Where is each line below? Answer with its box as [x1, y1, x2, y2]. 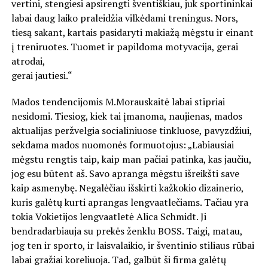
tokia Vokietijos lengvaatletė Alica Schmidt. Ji [11, 209, 206, 223]
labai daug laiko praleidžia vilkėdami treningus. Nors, [11, 11, 238, 25]
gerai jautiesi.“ [11, 68, 72, 82]
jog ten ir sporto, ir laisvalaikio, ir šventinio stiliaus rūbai [11, 238, 254, 252]
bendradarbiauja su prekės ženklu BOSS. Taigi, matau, [11, 224, 242, 237]
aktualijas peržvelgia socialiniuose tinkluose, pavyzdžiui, [11, 123, 252, 137]
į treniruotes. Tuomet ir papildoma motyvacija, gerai [11, 39, 238, 53]
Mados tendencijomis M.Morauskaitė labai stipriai [11, 95, 225, 108]
